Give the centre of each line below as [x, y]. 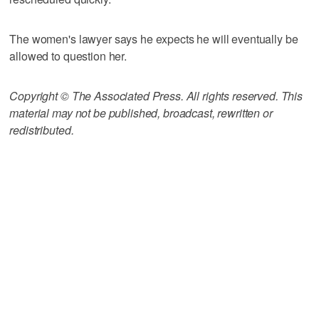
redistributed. [42, 130]
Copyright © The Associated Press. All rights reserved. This [156, 96]
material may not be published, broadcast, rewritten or [141, 113]
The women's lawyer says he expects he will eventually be [154, 39]
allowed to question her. [68, 56]
